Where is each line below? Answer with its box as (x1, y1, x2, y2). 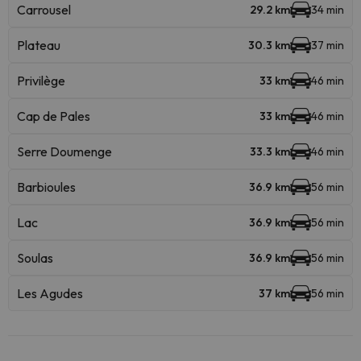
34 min (311, 2, 344, 17)
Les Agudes (17, 285, 83, 301)
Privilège (17, 73, 65, 89)
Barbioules (17, 179, 76, 195)
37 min (311, 38, 344, 52)
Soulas (17, 250, 53, 266)
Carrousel (17, 2, 71, 18)
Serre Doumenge (17, 143, 112, 160)
